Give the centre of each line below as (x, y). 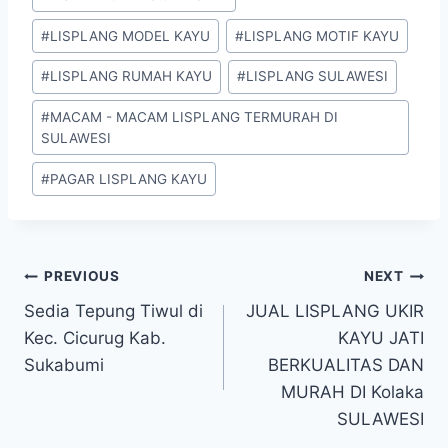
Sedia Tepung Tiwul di (113, 310)
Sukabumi (64, 364)
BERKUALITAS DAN (346, 364)
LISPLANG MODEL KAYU (130, 35)
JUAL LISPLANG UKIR (335, 310)
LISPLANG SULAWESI (317, 76)
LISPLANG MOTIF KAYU (322, 35)
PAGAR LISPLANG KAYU (129, 178)
